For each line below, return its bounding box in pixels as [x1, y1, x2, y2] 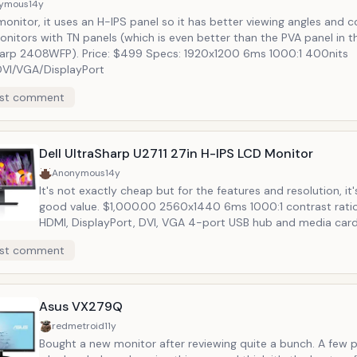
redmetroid [52, 320, 104, 332]
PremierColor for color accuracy [39, 247, 208, 261]
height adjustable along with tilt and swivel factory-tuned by [39, 231, 265, 245]
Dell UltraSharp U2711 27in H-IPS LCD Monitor [39, 145, 313, 162]
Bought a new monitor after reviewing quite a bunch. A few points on [39, 336, 318, 351]
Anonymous [52, 167, 105, 179]
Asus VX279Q [39, 298, 123, 315]
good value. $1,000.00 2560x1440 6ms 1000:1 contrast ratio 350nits [39, 199, 103, 214]
